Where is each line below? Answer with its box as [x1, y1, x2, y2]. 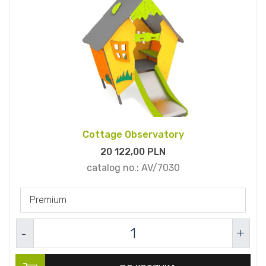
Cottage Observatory [82, 129, 184, 141]
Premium [30, 194, 66, 206]
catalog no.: [86, 162, 141, 174]
